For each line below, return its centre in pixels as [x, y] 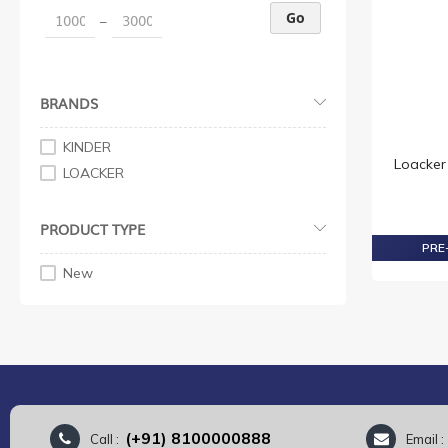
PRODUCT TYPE [92, 228]
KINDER [87, 146]
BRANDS [69, 102]
